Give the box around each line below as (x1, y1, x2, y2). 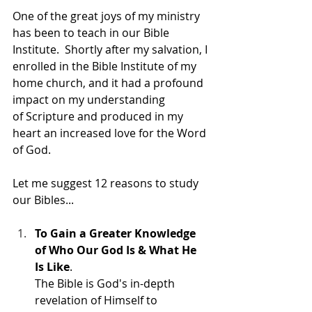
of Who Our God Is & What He (35, 242, 199, 258)
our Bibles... (13, 192, 74, 208)
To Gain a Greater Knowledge (35, 225, 198, 241)
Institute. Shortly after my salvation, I (13, 41, 210, 57)
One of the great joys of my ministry (13, 8, 203, 24)
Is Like (35, 258, 70, 274)
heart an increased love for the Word (13, 125, 209, 141)
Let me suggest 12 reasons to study (13, 175, 201, 191)
